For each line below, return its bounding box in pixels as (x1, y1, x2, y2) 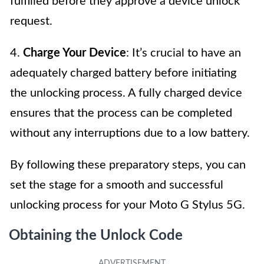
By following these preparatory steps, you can (10, 159, 246, 171)
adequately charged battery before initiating (10, 67, 236, 79)
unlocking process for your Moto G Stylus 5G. (10, 199, 245, 211)
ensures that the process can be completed (10, 107, 232, 119)
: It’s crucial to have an (126, 47, 241, 59)
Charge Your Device (23, 47, 126, 59)
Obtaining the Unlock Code (9, 228, 183, 243)
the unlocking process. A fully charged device (10, 87, 242, 99)
